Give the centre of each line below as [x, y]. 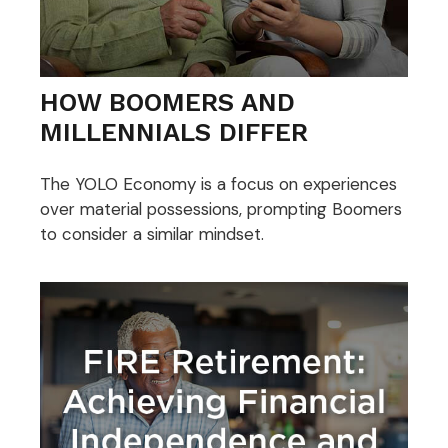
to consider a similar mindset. [152, 234]
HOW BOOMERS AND [167, 101]
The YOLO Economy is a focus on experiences [218, 184]
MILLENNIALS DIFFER [174, 131]
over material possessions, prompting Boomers [221, 209]
